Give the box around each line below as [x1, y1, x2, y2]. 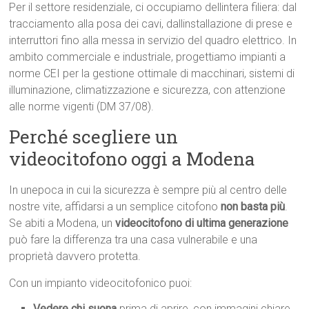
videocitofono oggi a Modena [9, 147, 256, 171]
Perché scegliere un [9, 125, 179, 149]
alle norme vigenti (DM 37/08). [9, 100, 154, 114]
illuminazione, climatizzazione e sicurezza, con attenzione [9, 83, 286, 97]
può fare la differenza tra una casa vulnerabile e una [9, 233, 258, 247]
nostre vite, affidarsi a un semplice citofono [9, 200, 221, 214]
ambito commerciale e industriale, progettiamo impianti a [9, 50, 286, 64]
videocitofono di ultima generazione [115, 217, 289, 230]
